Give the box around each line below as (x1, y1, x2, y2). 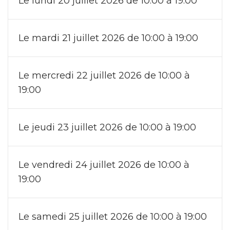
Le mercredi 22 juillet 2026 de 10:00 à (18, 69, 190, 81)
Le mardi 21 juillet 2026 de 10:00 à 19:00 (18, 32, 198, 44)
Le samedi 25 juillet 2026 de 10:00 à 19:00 (18, 210, 207, 222)
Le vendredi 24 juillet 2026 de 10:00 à (18, 159, 189, 170)
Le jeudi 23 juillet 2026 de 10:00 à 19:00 (18, 121, 196, 133)
